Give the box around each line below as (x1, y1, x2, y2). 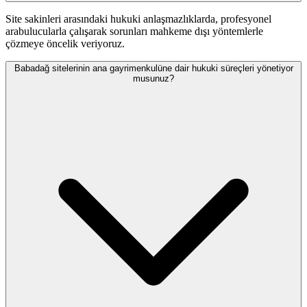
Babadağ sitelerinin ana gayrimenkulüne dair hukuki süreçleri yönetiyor (14, 63, 293, 74)
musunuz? (133, 73, 174, 84)
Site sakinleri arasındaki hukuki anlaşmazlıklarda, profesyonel (5, 13, 271, 25)
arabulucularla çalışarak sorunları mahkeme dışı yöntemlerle (5, 25, 263, 38)
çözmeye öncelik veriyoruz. (5, 38, 125, 50)
